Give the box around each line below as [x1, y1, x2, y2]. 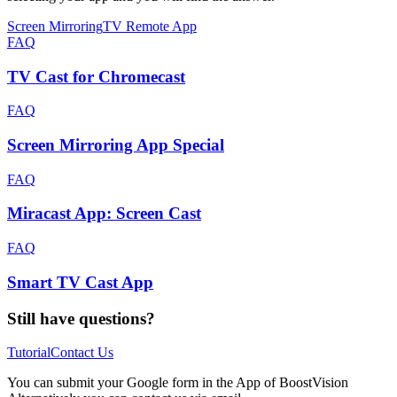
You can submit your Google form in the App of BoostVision [7, 375, 348, 391]
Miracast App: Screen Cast [7, 204, 201, 223]
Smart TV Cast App [7, 272, 153, 292]
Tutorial [7, 345, 51, 361]
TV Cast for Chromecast [7, 66, 185, 86]
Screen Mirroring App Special [7, 135, 224, 154]
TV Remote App [103, 18, 197, 34]
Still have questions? [7, 308, 155, 328]
